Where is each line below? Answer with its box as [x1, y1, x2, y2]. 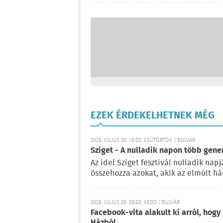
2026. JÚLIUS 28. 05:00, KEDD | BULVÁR [91, 198, 180, 207]
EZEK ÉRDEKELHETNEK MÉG [91, 108, 215, 123]
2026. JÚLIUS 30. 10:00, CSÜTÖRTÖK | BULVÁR [91, 135, 195, 145]
